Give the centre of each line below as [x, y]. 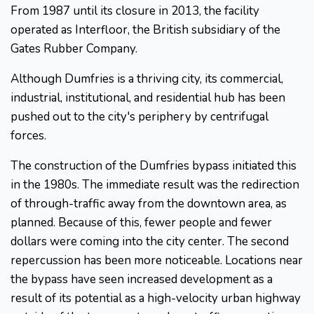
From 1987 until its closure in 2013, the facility [135, 11]
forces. [28, 136]
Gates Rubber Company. [74, 49]
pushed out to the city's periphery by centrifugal [139, 117]
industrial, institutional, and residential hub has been [148, 98]
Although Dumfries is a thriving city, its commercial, [147, 79]
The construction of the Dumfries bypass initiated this [153, 166]
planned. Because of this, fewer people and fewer [141, 223]
